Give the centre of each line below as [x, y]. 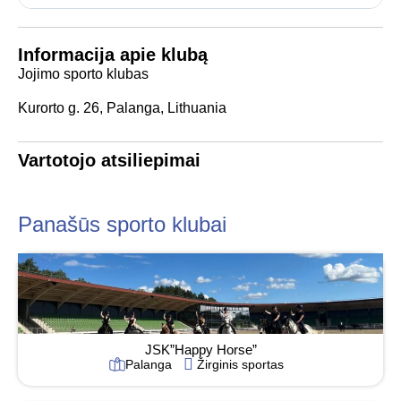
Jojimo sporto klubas [83, 74]
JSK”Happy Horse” [200, 349]
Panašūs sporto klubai [122, 224]
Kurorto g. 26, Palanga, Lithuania [122, 108]
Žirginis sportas [240, 364]
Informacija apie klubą [113, 55]
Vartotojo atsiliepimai [109, 160]
